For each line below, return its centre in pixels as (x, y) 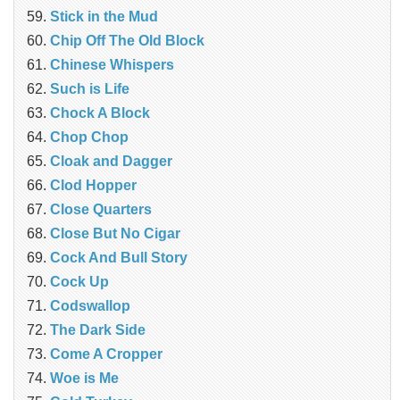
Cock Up (79, 281)
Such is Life (90, 88)
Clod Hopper (93, 185)
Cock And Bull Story (119, 257)
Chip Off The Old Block (127, 40)
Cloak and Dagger (111, 161)
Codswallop (90, 305)
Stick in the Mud (104, 16)
